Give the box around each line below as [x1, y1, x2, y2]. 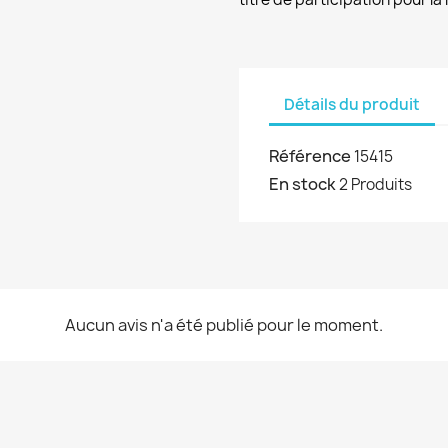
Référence [269, 144, 351, 167]
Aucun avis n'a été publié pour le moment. [65, 313, 383, 336]
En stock [269, 172, 336, 195]
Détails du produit [284, 94, 420, 116]
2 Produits [339, 173, 412, 195]
